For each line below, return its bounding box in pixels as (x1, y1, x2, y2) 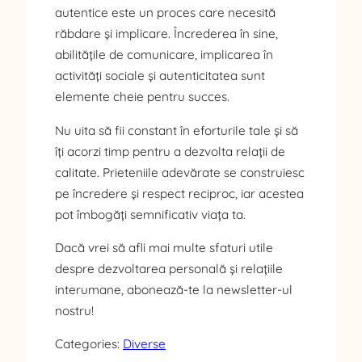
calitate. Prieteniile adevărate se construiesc (55, 164, 305, 180)
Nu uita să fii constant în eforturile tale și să (55, 122, 298, 138)
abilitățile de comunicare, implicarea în (55, 47, 273, 63)
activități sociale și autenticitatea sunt (55, 68, 265, 84)
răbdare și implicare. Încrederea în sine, (55, 26, 278, 42)
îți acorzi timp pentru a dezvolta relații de (55, 143, 285, 159)
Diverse (123, 336, 166, 352)
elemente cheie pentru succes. (55, 89, 229, 105)
